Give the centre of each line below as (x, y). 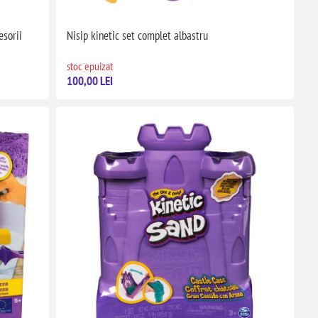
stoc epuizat (89, 66)
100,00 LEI (89, 81)
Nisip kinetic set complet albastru (137, 35)
